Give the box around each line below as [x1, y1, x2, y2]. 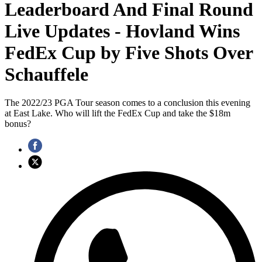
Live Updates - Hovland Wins [5, 20, 240, 42]
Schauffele [5, 63, 88, 85]
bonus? [5, 119, 31, 129]
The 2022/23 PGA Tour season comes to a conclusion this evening [5, 98, 250, 108]
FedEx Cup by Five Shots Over [5, 42, 253, 63]
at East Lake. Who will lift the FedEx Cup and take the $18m [5, 108, 230, 119]
